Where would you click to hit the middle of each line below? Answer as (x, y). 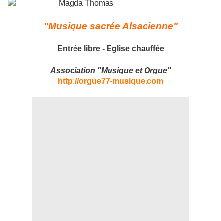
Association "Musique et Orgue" (110, 71)
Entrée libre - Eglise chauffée (110, 49)
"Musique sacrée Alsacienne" (110, 26)
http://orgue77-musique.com (110, 81)
